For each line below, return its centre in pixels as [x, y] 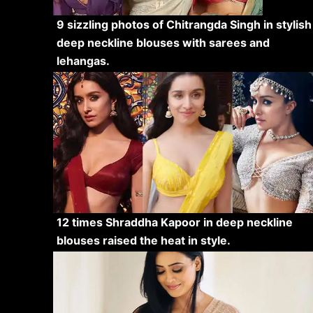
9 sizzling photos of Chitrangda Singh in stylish [184, 24]
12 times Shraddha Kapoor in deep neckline [174, 222]
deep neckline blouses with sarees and [163, 42]
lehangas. [83, 60]
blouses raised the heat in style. [143, 240]
